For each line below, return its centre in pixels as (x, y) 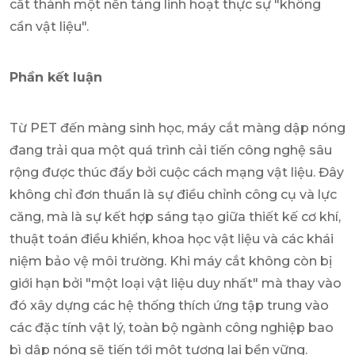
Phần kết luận (56, 77)
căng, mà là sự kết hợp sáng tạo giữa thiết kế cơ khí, (175, 216)
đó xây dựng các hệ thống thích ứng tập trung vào (169, 305)
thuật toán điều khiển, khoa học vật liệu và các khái (172, 239)
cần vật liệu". (49, 26)
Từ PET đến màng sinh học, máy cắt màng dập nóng (177, 128)
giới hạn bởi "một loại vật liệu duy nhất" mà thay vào (176, 283)
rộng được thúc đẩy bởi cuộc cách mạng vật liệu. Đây (177, 172)
